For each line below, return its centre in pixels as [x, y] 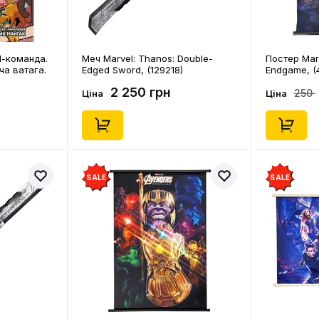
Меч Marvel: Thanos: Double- [147, 58]
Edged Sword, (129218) [132, 70]
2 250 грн [141, 92]
